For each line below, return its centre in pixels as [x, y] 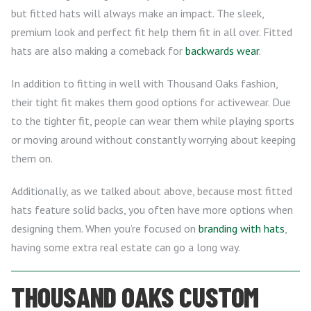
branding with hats [242, 228]
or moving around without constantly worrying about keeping [153, 139]
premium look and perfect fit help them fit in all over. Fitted [152, 32]
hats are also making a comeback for [98, 50]
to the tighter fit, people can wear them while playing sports [153, 120]
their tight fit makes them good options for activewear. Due [151, 102]
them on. [32, 158]
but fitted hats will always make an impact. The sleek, [137, 13]
